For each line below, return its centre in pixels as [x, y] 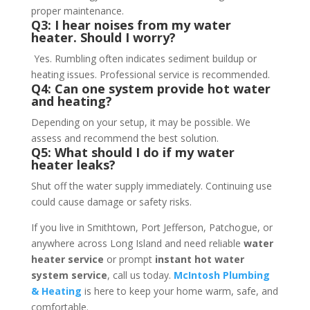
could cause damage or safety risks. [111, 202]
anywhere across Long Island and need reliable [137, 244]
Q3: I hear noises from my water [131, 25]
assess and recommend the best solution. [125, 138]
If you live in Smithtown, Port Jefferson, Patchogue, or [152, 228]
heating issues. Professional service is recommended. [150, 75]
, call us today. [140, 275]
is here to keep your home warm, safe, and [180, 291]
